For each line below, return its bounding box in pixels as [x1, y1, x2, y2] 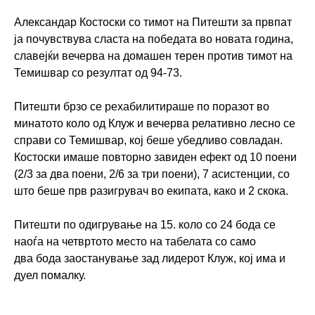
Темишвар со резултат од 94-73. [14, 67, 182, 79]
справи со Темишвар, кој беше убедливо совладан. [14, 134, 283, 147]
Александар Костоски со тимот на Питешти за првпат [14, 16, 292, 29]
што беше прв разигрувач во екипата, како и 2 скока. [14, 185, 288, 198]
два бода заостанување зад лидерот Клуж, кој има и [14, 252, 285, 265]
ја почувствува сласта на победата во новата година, [14, 33, 293, 46]
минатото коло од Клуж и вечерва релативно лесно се [14, 117, 295, 130]
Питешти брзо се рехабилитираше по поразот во [14, 101, 269, 113]
